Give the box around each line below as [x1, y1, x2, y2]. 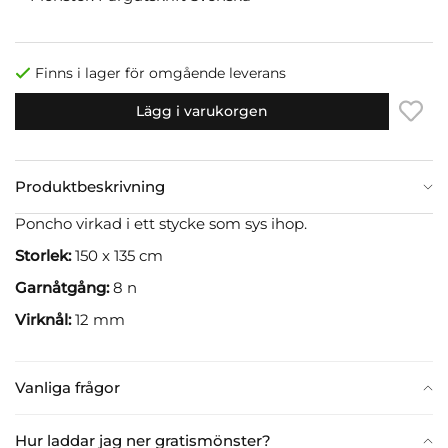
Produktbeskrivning [15, 176, 165, 196]
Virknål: [15, 309, 71, 329]
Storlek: [15, 245, 71, 265]
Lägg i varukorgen [136, 102, 268, 119]
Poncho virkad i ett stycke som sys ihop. [15, 213, 311, 233]
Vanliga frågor [15, 377, 120, 397]
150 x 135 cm [71, 245, 163, 265]
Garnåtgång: [15, 277, 109, 297]
